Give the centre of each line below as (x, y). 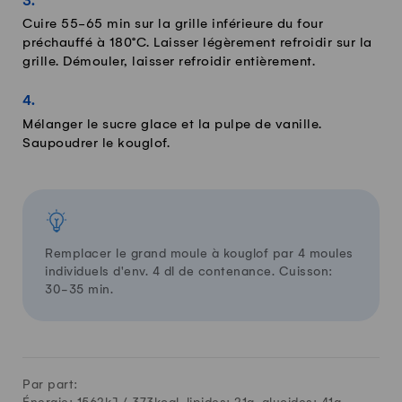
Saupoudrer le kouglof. (96, 143)
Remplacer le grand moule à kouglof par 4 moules (199, 253)
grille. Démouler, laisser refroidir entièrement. (169, 62)
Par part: (50, 384)
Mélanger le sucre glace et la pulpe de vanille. (172, 124)
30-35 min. (79, 289)
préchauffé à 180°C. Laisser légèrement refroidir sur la (197, 44)
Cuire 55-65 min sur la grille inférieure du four (173, 25)
